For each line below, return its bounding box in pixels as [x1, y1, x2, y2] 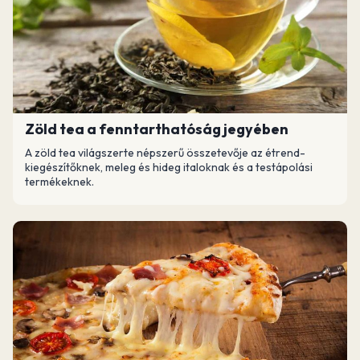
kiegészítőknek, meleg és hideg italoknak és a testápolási [25, 160, 313, 174]
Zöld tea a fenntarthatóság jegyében [25, 120, 288, 138]
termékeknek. [25, 174, 94, 189]
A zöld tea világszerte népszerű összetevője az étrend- [25, 145, 305, 160]
